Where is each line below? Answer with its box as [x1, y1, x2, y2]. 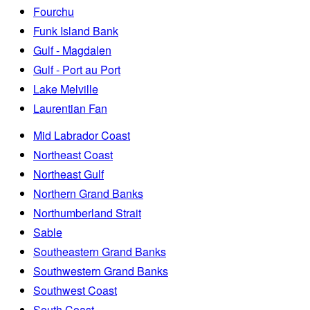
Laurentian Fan [33, 100, 107, 116]
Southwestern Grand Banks [33, 262, 168, 279]
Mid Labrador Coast [33, 127, 130, 143]
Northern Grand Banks [33, 185, 143, 201]
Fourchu [33, 3, 74, 19]
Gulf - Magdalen [33, 42, 111, 58]
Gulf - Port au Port [33, 61, 120, 77]
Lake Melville [33, 80, 98, 97]
